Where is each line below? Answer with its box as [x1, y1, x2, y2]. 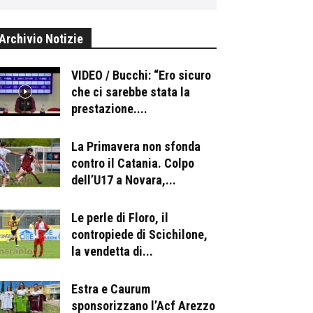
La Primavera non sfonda [71, 138, 201, 154]
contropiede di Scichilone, [71, 226, 208, 242]
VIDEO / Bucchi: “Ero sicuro [71, 67, 211, 82]
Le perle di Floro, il [71, 210, 168, 225]
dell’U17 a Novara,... [71, 172, 176, 187]
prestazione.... [71, 101, 147, 116]
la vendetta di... [71, 243, 153, 259]
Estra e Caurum [71, 281, 150, 296]
